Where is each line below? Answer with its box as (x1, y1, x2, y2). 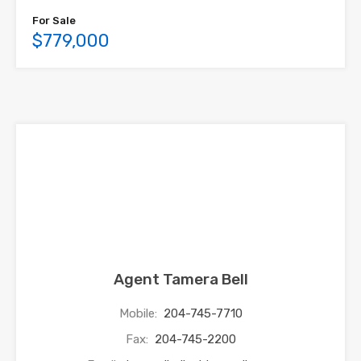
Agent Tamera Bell (113, 269, 248, 288)
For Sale (32, 14, 76, 27)
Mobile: (118, 305, 160, 321)
